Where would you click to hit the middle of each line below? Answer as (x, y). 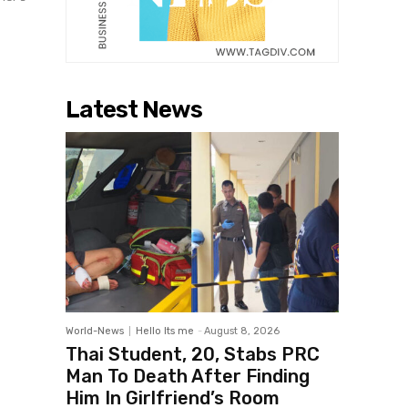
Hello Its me (165, 331)
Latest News (134, 110)
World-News (95, 331)
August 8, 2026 (242, 331)
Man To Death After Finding (188, 377)
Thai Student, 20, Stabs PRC (193, 355)
